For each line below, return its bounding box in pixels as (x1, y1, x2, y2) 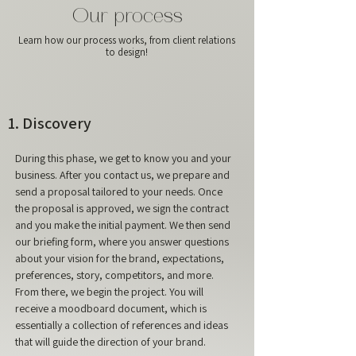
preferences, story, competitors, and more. (15, 268, 214, 282)
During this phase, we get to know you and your (15, 151, 231, 165)
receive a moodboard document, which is (15, 301, 207, 315)
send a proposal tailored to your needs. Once (15, 184, 222, 199)
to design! (105, 45, 148, 59)
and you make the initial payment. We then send (15, 218, 230, 232)
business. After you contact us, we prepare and (15, 168, 230, 182)
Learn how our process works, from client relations (17, 33, 235, 47)
